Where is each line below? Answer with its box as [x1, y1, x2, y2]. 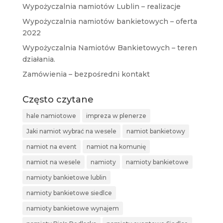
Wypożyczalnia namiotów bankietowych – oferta [22, 17, 197, 26]
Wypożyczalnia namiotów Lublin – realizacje [22, 2, 181, 11]
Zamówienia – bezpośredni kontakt [22, 70, 150, 79]
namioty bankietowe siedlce [26, 189, 112, 197]
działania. [22, 55, 55, 64]
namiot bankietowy [126, 127, 185, 135]
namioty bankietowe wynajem [26, 205, 119, 213]
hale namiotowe [26, 112, 76, 120]
